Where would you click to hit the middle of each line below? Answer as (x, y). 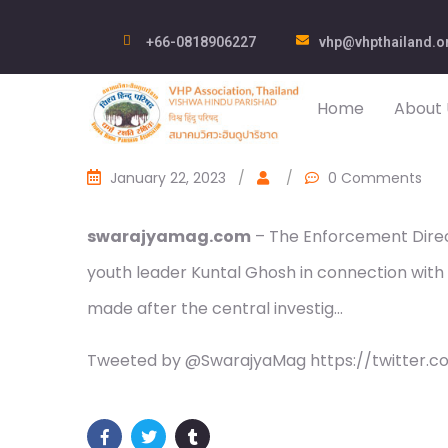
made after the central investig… (215, 308)
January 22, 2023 (168, 178)
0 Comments (375, 178)
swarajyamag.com (169, 236)
